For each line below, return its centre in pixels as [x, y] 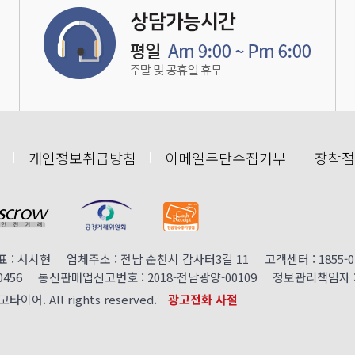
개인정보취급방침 [82, 158]
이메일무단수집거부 [225, 158]
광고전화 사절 [203, 299]
